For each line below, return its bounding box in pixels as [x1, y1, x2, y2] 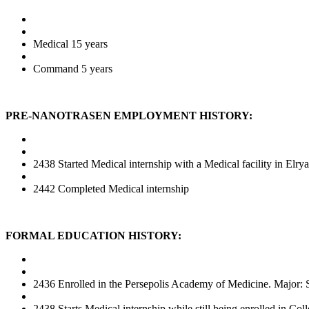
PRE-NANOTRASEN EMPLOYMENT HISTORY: [6, 109, 252, 121]
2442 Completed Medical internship [33, 182, 189, 195]
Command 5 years [33, 62, 112, 74]
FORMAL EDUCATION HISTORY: [6, 229, 181, 241]
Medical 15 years [33, 37, 108, 50]
